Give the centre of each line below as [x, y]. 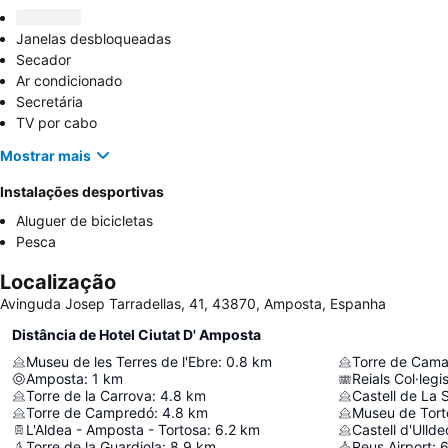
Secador [43, 59]
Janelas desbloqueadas [93, 38]
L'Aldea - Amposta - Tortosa [116, 429]
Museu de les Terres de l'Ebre [122, 361]
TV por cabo [56, 122]
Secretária [49, 101]
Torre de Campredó [90, 412]
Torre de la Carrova [89, 395]
